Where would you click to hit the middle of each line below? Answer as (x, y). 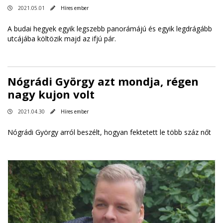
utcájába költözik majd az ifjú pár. (62, 39)
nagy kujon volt (51, 94)
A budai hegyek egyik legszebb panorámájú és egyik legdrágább (110, 29)
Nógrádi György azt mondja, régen (103, 81)
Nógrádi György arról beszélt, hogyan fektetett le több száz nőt (109, 132)
